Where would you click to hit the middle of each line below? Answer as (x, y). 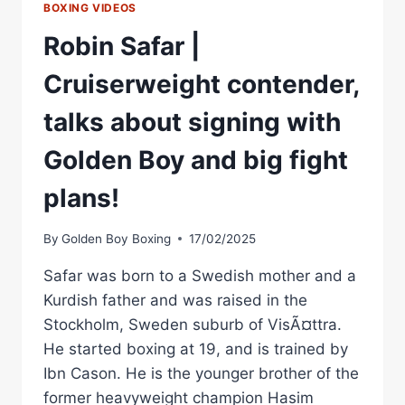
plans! (81, 198)
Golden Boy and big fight (196, 160)
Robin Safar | (122, 47)
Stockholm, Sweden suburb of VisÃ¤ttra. (193, 324)
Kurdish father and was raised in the (175, 300)
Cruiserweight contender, (201, 85)
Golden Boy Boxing (117, 238)
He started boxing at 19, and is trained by (196, 348)
